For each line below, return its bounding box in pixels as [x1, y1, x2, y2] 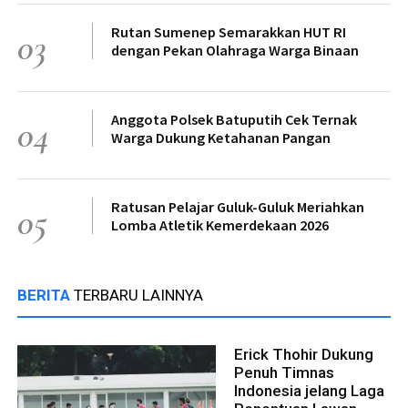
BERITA [17, 285, 74, 304]
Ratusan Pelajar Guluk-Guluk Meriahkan [111, 197, 364, 216]
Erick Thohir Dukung [234, 344, 373, 363]
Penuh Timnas [234, 362, 334, 382]
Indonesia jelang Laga [234, 381, 384, 400]
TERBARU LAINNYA [74, 285, 203, 304]
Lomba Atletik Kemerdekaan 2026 [111, 215, 329, 234]
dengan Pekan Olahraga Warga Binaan [111, 40, 359, 59]
